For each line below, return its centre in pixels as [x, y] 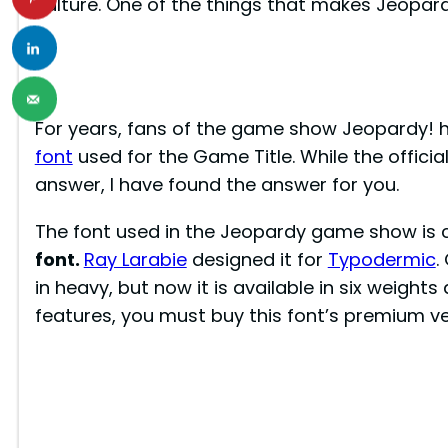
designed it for [257, 259]
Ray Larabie [135, 259]
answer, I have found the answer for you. [216, 185]
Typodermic [381, 259]
